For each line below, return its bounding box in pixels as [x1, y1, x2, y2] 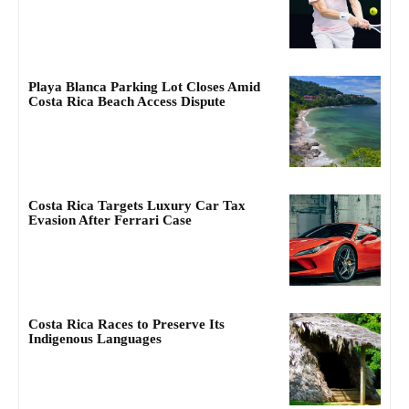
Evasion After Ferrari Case [28, 212, 192, 227]
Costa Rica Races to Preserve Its [28, 317, 225, 332]
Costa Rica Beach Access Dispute [28, 93, 225, 109]
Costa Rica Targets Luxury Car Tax [28, 197, 246, 213]
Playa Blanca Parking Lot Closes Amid [28, 79, 260, 94]
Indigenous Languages [28, 331, 162, 347]
